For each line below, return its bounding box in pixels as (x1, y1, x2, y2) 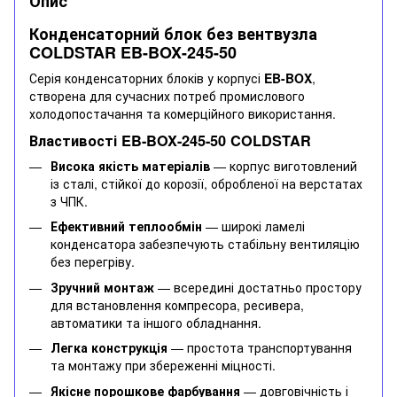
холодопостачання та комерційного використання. (29, 105, 336, 123)
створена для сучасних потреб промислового (29, 87, 305, 105)
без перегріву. (51, 253, 135, 271)
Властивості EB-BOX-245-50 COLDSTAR (29, 129, 311, 151)
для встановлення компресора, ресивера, (51, 295, 304, 314)
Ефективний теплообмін (51, 217, 202, 236)
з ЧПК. (51, 191, 88, 210)
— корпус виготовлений (210, 156, 357, 175)
